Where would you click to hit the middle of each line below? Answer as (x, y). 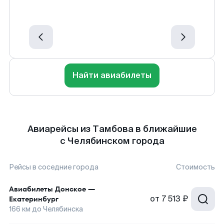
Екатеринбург (34, 199)
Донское (70, 189)
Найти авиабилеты (112, 75)
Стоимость (195, 167)
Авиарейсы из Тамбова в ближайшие (112, 129)
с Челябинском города (112, 141)
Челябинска (63, 209)
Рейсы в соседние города (54, 167)
